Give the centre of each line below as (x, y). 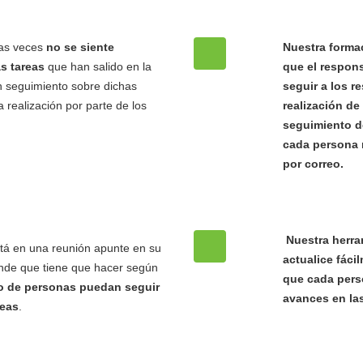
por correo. (313, 164)
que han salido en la (98, 66)
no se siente (79, 47)
